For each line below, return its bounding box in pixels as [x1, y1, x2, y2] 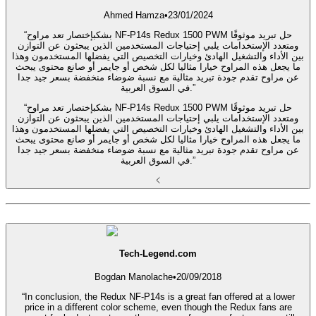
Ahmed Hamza [103, 9, 164, 20]
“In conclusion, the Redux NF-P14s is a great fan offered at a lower [21, 291, 295, 303]
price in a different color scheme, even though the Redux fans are [24, 302, 292, 313]
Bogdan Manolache [95, 272, 173, 283]
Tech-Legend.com [119, 248, 197, 260]
